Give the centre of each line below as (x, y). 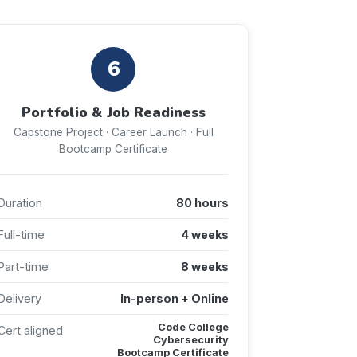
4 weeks (205, 234)
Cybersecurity (191, 339)
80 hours (202, 202)
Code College (193, 327)
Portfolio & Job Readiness (113, 112)
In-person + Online (175, 298)
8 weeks (205, 266)
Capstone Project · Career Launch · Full (113, 132)
